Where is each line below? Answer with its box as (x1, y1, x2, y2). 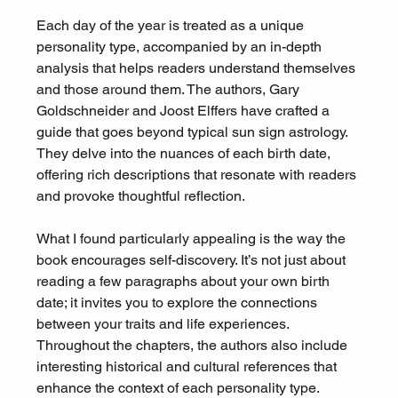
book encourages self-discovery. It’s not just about (36, 251, 349, 269)
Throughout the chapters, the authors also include (36, 337, 351, 354)
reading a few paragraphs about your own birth (36, 273, 333, 291)
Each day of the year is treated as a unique (36, 17, 307, 35)
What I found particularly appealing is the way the (36, 230, 349, 248)
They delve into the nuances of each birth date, (36, 145, 334, 163)
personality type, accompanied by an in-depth (36, 38, 325, 56)
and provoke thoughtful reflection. (36, 187, 245, 205)
